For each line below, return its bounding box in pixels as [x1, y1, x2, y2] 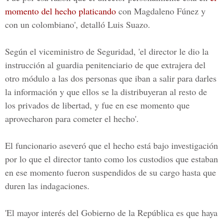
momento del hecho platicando [5, 5, 116, 17]
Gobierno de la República [81, 207, 174, 219]
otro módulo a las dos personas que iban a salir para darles [5, 72, 217, 84]
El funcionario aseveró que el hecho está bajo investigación [5, 139, 218, 151]
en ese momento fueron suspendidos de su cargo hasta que [5, 166, 216, 178]
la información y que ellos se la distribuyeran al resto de [5, 86, 207, 98]
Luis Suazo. [108, 18, 150, 30]
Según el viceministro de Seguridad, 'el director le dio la [5, 45, 209, 57]
